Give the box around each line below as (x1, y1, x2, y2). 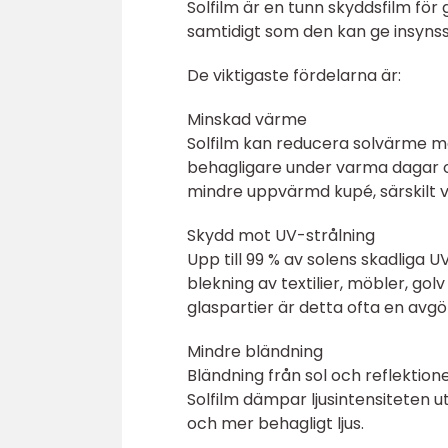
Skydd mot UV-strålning (187, 224, 375, 247)
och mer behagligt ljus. (187, 412, 364, 435)
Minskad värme (187, 108, 307, 131)
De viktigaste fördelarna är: (187, 64, 401, 87)
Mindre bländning (187, 340, 323, 363)
